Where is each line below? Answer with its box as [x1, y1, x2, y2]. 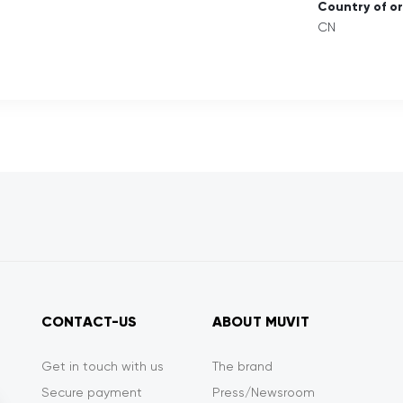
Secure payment [41, 385, 142, 400]
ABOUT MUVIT [212, 313, 309, 331]
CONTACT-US [41, 313, 138, 331]
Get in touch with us [41, 359, 164, 374]
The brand [212, 359, 273, 374]
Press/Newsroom [212, 385, 315, 400]
